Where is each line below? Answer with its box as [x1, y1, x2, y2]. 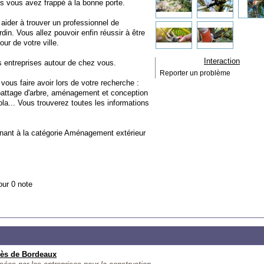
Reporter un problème [160, 70, 230, 77]
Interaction [204, 57, 240, 65]
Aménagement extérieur [64, 128, 146, 137]
